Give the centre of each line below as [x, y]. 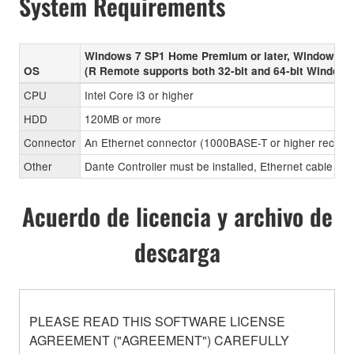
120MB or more [123, 119]
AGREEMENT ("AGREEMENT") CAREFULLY [159, 341]
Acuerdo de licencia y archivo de [177, 217]
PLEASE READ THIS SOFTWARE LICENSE [157, 322]
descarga [177, 252]
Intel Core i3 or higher [139, 95]
